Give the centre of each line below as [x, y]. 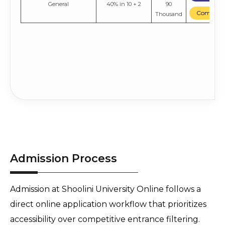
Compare [210, 13]
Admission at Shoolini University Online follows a [105, 189]
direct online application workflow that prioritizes [108, 204]
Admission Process [64, 158]
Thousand [169, 14]
